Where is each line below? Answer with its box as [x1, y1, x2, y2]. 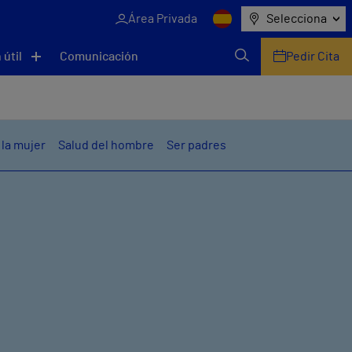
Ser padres [167, 139, 226, 152]
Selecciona [266, 13, 327, 25]
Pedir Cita [286, 50, 339, 63]
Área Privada [128, 13, 197, 25]
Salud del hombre [58, 139, 154, 152]
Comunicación [60, 49, 138, 63]
